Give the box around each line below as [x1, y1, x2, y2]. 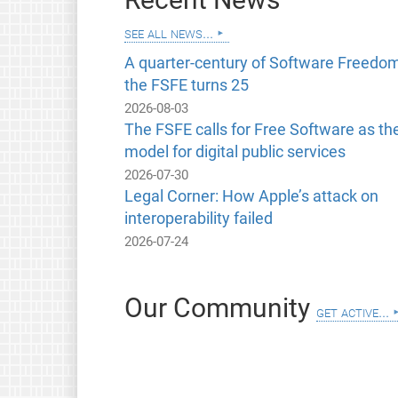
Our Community [123, 292, 316, 324]
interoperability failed [123, 210, 273, 228]
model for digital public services [123, 143, 346, 162]
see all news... [123, 23, 213, 43]
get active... [315, 302, 389, 322]
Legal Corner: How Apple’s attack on [123, 187, 378, 206]
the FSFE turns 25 [123, 76, 249, 95]
